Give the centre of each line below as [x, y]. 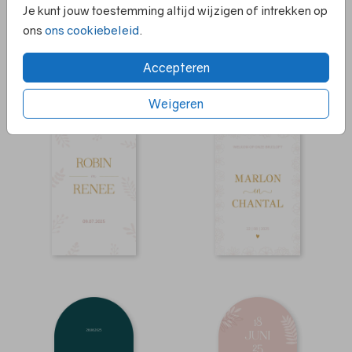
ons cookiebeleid [92, 29]
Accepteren [176, 67]
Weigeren [176, 103]
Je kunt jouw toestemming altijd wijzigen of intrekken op [175, 10]
